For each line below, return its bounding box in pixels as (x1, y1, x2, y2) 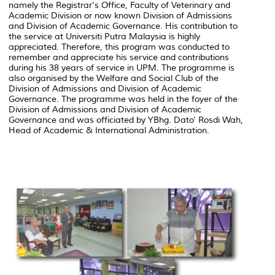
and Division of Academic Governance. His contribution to (9, 20, 238, 31)
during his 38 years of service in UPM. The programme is (9, 62, 234, 73)
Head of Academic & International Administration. (9, 125, 209, 136)
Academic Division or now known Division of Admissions (9, 10, 232, 21)
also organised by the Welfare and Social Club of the (9, 72, 219, 83)
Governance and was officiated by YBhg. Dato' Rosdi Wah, (9, 114, 243, 125)
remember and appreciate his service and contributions (9, 52, 229, 63)
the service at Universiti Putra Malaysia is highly (9, 31, 200, 42)
